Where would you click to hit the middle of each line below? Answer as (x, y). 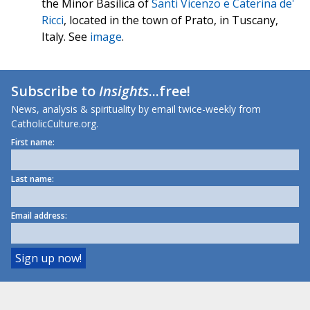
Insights (124, 91)
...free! (170, 91)
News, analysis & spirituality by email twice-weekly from (136, 109)
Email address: (39, 215)
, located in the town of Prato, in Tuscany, (171, 20)
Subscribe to (55, 91)
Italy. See (66, 36)
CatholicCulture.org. (55, 123)
